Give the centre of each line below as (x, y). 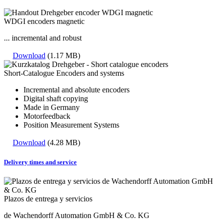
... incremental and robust (43, 38)
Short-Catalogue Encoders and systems (64, 73)
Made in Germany (52, 108)
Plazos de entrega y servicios (48, 198)
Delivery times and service (40, 162)
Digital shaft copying (56, 99)
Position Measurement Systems (71, 125)
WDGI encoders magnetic (44, 22)
